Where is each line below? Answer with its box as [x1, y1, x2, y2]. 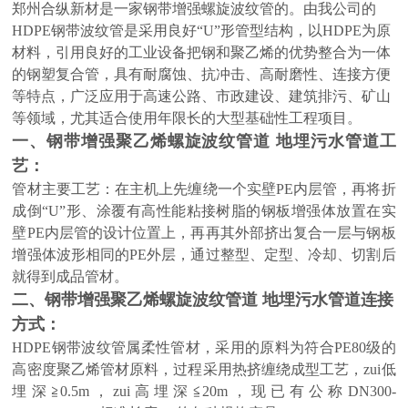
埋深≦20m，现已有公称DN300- [154, 383, 396, 399]
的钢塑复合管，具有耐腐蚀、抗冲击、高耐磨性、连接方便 [12, 66, 392, 82]
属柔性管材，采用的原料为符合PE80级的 [126, 340, 396, 355]
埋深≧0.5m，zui [12, 383, 130, 399]
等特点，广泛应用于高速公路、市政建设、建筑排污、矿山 [12, 88, 392, 104]
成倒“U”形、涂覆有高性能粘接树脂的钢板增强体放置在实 [12, 203, 396, 219]
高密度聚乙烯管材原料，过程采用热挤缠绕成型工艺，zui [12, 362, 382, 377]
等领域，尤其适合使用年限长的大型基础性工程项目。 [12, 110, 362, 126]
